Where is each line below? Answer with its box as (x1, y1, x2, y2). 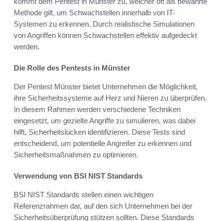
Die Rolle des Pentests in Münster (14, 63, 130, 72)
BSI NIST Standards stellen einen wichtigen (14, 190, 153, 199)
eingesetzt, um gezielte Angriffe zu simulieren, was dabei (14, 116, 195, 125)
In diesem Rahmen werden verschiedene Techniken (14, 105, 181, 113)
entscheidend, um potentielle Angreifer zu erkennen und (14, 139, 191, 147)
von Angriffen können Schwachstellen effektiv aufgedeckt (14, 31, 197, 39)
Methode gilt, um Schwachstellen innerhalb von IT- (14, 8, 175, 17)
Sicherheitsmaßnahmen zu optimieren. (14, 150, 138, 159)
